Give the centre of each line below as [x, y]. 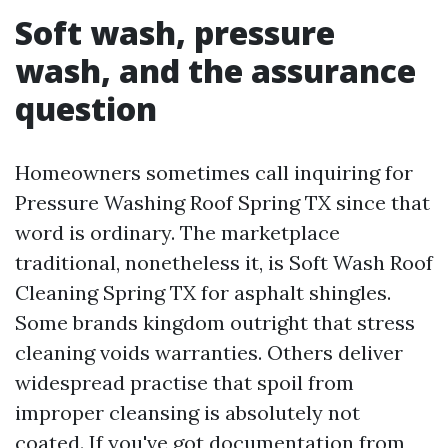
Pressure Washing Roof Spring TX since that [222, 202]
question [86, 108]
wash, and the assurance [215, 70]
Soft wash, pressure [175, 32]
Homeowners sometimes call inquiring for [214, 172]
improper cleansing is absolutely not [187, 412]
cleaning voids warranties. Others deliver [209, 352]
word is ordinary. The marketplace [177, 232]
